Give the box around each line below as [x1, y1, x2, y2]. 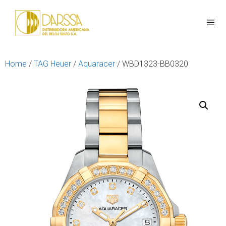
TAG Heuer [34, 59, 71, 69]
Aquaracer [78, 59, 115, 69]
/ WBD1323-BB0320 [115, 59, 188, 69]
